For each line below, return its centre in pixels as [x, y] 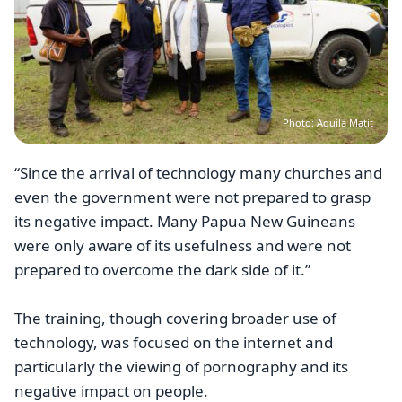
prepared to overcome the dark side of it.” [164, 269]
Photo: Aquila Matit [328, 122]
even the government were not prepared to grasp [192, 197]
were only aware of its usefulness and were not [183, 245]
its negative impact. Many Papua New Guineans [185, 221]
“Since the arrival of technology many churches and [198, 172]
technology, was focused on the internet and [174, 343]
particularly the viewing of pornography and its [181, 367]
